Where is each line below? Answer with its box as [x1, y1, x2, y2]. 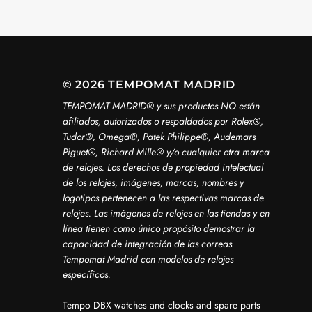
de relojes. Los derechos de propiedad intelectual [62, 160, 263, 174]
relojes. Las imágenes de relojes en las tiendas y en [62, 206, 270, 220]
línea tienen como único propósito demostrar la [62, 221, 255, 235]
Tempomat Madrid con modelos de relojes [62, 252, 233, 266]
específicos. [62, 267, 111, 281]
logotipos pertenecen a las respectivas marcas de [62, 191, 264, 205]
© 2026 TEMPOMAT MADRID [62, 78, 236, 91]
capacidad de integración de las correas [62, 237, 232, 251]
